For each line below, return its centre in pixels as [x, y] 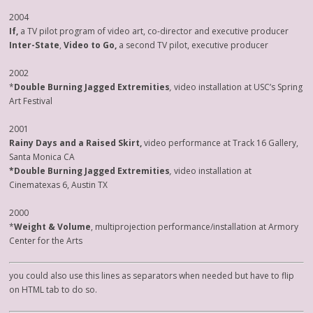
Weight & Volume [53, 227]
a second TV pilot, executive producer [193, 45]
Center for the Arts [46, 241]
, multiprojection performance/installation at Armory [195, 227]
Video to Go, [90, 45]
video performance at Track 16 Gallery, [220, 143]
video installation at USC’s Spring [238, 87]
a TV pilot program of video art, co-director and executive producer [155, 31]
